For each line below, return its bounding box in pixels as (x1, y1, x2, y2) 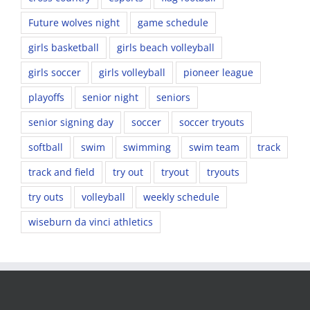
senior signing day (28, 115, 113, 129)
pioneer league (183, 65, 253, 79)
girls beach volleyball (117, 40, 215, 54)
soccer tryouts (179, 115, 244, 129)
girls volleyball (99, 65, 165, 79)
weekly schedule (143, 190, 219, 203)
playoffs (28, 90, 64, 104)
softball (28, 140, 63, 154)
